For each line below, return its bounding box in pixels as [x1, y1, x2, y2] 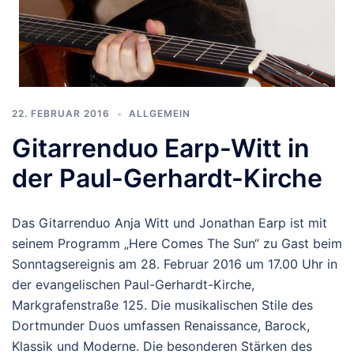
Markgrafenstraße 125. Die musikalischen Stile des [12, 297, 313, 314]
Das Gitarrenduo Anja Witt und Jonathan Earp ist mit [12, 215, 327, 232]
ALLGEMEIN [129, 107, 190, 120]
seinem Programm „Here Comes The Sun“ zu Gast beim [12, 235, 342, 252]
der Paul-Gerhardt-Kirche [12, 163, 322, 194]
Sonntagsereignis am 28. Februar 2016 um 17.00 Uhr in [12, 256, 337, 273]
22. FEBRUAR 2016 [12, 107, 110, 120]
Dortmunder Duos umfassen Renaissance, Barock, [12, 318, 310, 334]
